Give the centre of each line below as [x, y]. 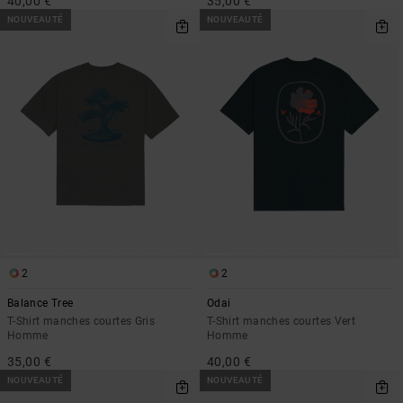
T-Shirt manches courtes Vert [282, 321]
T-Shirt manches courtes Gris [81, 321]
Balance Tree [40, 303]
